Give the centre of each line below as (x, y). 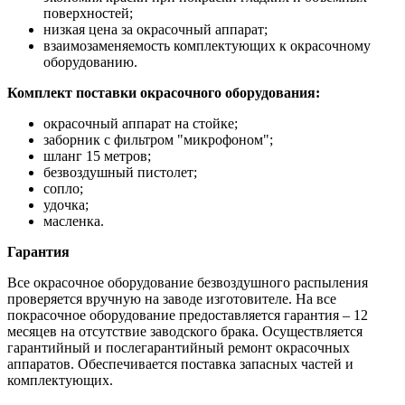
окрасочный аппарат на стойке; (141, 123)
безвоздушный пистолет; (120, 172)
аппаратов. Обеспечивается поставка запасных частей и (180, 363)
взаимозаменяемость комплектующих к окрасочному (207, 45)
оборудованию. (90, 61)
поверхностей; (88, 13)
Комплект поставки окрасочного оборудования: (164, 92)
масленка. (74, 221)
